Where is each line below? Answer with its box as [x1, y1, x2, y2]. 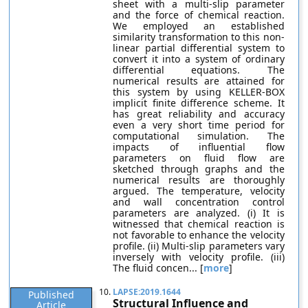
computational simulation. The [113, 129, 285, 142]
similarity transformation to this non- [113, 30, 285, 43]
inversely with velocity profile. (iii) [113, 250, 285, 263]
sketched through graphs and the [113, 162, 285, 175]
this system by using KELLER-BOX [113, 85, 285, 98]
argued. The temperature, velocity [113, 184, 285, 197]
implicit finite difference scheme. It [113, 96, 285, 109]
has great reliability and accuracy [113, 107, 285, 120]
